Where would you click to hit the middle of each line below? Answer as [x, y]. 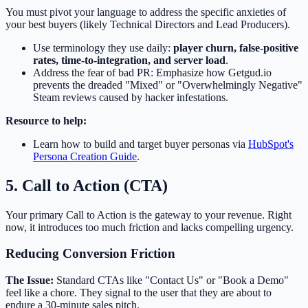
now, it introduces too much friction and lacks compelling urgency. [150, 227]
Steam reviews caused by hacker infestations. [131, 97]
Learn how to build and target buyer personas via [141, 144]
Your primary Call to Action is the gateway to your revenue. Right [148, 214]
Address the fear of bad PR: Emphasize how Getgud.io [152, 72]
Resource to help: [46, 120]
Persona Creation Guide [85, 156]
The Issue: [30, 280]
